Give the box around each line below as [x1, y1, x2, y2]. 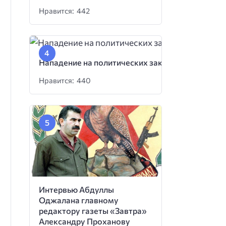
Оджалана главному [39, 195, 119, 205]
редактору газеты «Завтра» [39, 205, 147, 215]
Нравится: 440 [39, 76, 91, 85]
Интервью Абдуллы [39, 184, 115, 194]
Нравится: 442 [39, 6, 90, 16]
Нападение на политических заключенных [39, 57, 203, 67]
